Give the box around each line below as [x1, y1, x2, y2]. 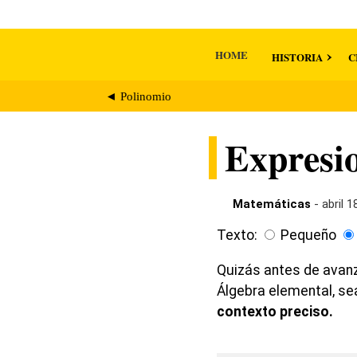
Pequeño [280, 227, 336, 244]
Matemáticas [233, 197, 311, 212]
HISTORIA [271, 49, 323, 65]
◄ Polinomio [105, 89, 171, 103]
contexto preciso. [217, 303, 333, 320]
